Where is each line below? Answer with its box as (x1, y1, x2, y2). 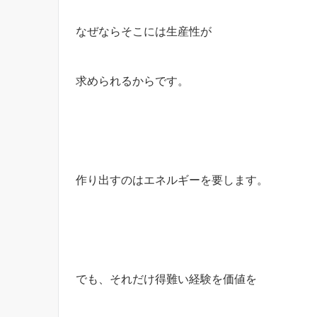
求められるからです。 (76, 73, 189, 88)
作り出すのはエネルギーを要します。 (76, 172, 268, 187)
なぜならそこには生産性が (76, 23, 212, 38)
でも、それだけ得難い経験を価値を (76, 271, 257, 286)
